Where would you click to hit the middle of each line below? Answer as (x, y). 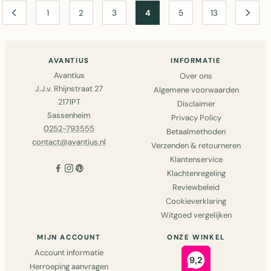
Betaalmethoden (196, 132)
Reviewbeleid (196, 187)
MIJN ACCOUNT (69, 237)
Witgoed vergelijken (196, 215)
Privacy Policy (196, 118)
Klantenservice (196, 159)
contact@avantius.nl (69, 142)
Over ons (196, 76)
